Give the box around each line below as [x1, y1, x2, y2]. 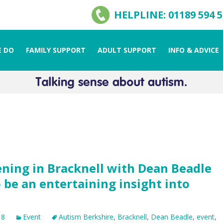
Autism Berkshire [58, 212, 113, 222]
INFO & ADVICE [168, 45, 219, 55]
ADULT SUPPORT [98, 45, 156, 55]
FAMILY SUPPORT [26, 45, 86, 55]
